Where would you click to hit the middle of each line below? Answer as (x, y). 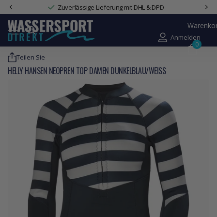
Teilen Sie (31, 57)
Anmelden (186, 38)
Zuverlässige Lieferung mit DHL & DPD (111, 7)
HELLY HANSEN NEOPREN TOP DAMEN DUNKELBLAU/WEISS (85, 70)
